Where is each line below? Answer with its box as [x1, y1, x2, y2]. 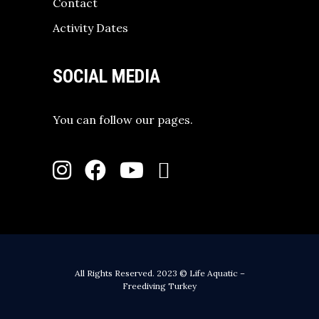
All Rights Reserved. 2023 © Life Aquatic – [74, 268, 245, 278]
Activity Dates [53, 20, 128, 35]
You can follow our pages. [53, 112, 193, 127]
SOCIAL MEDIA [53, 65, 160, 87]
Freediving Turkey [122, 281, 197, 291]
